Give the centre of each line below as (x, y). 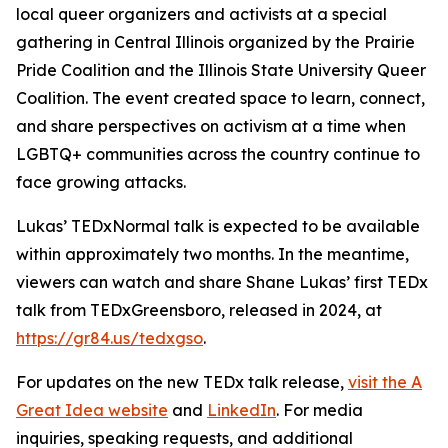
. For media (319, 410)
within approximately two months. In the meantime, (212, 254)
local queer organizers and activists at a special (201, 14)
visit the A (385, 382)
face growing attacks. (101, 182)
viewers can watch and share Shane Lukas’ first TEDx (222, 282)
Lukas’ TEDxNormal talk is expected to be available (218, 226)
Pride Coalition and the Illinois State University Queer (221, 70)
